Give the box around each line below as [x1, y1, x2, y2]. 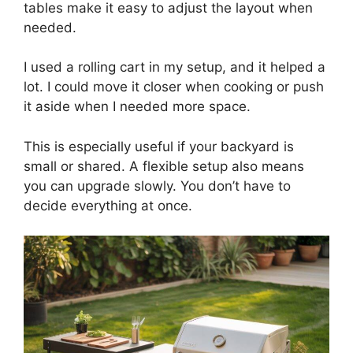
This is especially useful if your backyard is [24, 138, 294, 154]
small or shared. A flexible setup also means [24, 158, 304, 174]
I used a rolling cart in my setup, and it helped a [24, 59, 325, 76]
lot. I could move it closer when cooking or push [24, 79, 324, 95]
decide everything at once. [24, 197, 192, 214]
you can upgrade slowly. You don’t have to [24, 177, 291, 194]
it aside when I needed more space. [24, 98, 251, 115]
